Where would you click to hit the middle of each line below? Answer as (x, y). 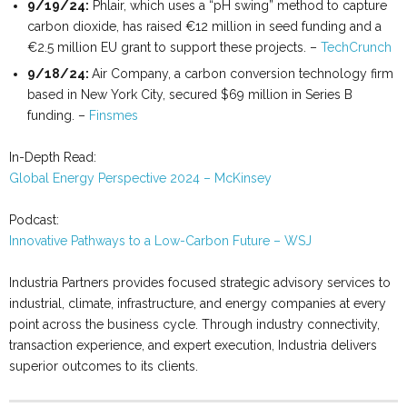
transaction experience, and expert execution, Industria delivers (193, 345)
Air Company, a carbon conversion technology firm (243, 74)
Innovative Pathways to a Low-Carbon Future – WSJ (160, 241)
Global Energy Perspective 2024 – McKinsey (140, 178)
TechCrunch (356, 47)
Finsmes (114, 115)
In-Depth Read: (53, 157)
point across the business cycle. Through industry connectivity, (194, 324)
